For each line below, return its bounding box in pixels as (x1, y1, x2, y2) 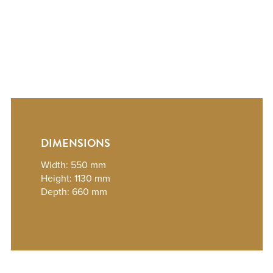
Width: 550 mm (41, 159, 107, 172)
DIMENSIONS (41, 135, 111, 152)
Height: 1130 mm (41, 172, 111, 185)
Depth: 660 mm (41, 186, 108, 199)
